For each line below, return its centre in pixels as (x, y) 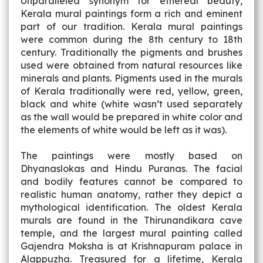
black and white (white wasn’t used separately (131, 104)
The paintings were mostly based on (131, 156)
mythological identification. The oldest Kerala (131, 207)
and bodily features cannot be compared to (131, 181)
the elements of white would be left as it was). (124, 130)
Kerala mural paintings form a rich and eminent (131, 14)
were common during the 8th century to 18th (131, 39)
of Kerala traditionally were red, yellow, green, (131, 91)
